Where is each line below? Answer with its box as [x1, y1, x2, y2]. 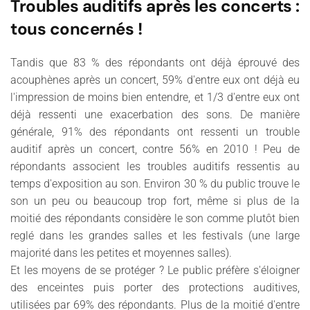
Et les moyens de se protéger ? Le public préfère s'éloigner [10, 264, 300, 277]
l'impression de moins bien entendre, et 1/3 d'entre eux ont [10, 91, 300, 104]
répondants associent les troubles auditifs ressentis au [10, 160, 300, 173]
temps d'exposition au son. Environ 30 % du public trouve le [10, 177, 300, 190]
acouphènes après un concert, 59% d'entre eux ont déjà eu [10, 73, 300, 86]
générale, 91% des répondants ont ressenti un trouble [10, 125, 300, 138]
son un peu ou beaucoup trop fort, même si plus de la [10, 194, 300, 208]
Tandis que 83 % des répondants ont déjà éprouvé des [10, 56, 300, 69]
